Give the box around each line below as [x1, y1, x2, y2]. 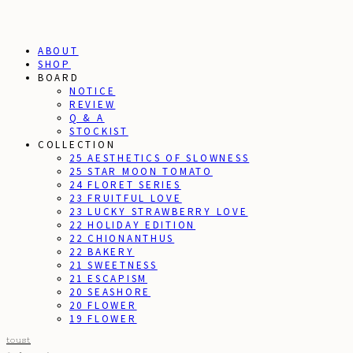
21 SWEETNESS [69, 258, 158, 272]
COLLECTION [38, 138, 116, 151]
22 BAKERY [69, 245, 135, 258]
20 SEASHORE [69, 285, 151, 299]
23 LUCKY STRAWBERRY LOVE [69, 205, 248, 218]
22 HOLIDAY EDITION [69, 218, 196, 232]
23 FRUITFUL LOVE [69, 191, 182, 205]
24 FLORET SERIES [69, 178, 181, 191]
